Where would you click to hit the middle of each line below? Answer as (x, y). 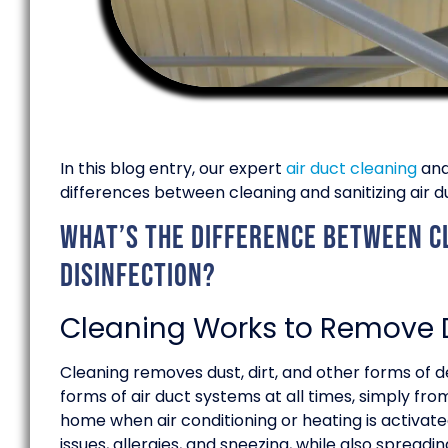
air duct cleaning (351, 169)
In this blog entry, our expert (173, 169)
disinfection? (138, 276)
